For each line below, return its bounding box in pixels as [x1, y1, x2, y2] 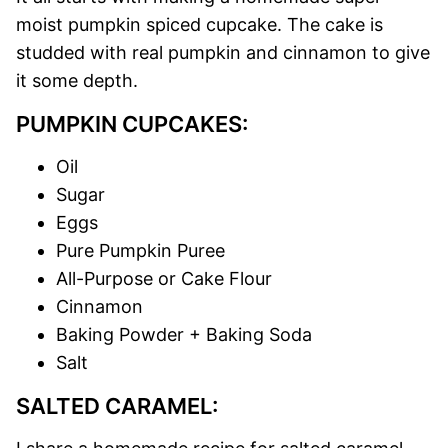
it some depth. [16, 70, 138, 91]
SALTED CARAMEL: [16, 393, 218, 419]
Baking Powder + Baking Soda [56, 324, 312, 345]
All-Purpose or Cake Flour [56, 268, 272, 289]
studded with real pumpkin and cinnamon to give [16, 42, 430, 63]
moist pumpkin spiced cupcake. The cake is [16, 14, 383, 35]
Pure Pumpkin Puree [56, 240, 225, 261]
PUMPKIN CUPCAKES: [16, 111, 248, 137]
